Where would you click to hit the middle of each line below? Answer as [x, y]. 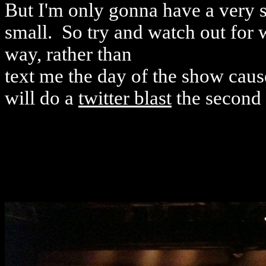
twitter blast [125, 98]
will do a [42, 98]
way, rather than [68, 54]
